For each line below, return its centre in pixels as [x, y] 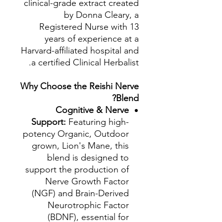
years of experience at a [92, 39]
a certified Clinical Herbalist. [85, 62]
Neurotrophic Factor [88, 205]
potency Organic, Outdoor [76, 134]
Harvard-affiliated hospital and [80, 51]
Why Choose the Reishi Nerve [80, 86]
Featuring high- [99, 122]
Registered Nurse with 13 [89, 27]
